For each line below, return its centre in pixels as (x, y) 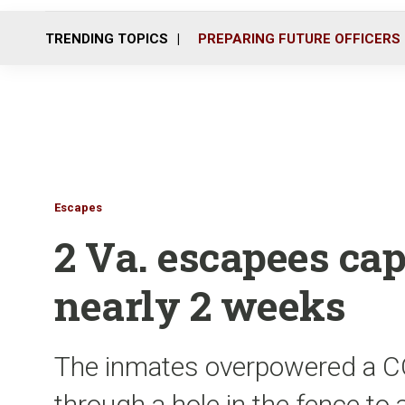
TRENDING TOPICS (107, 38)
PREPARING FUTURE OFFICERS (299, 38)
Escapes (78, 207)
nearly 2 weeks (200, 305)
